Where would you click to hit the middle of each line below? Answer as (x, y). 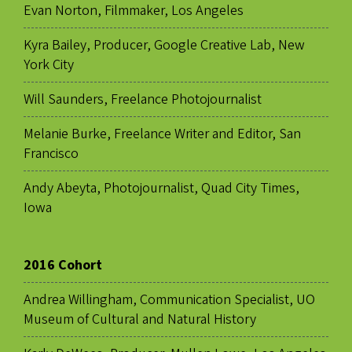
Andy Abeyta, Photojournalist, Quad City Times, (161, 189)
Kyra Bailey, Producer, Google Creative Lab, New (164, 46)
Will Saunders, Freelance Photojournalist (143, 100)
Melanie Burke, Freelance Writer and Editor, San (162, 134)
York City (49, 65)
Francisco (51, 154)
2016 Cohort (63, 266)
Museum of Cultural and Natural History (140, 320)
